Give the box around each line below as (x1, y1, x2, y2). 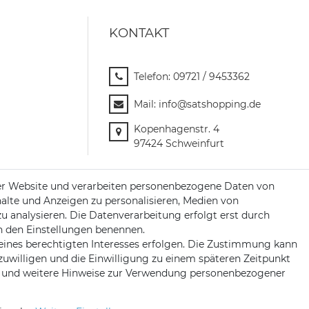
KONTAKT (109, 25, 169, 41)
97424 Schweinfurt (134, 137, 224, 150)
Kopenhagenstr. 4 (134, 123, 219, 136)
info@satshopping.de (159, 98, 261, 111)
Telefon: (134, 70, 173, 83)
